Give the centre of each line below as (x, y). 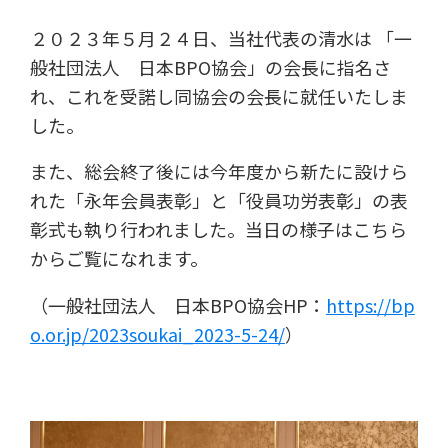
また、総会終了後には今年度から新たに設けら (218, 171)
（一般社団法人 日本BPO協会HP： (177, 305)
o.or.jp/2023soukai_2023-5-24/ (157, 334)
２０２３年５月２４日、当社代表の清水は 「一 (220, 37)
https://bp (370, 305)
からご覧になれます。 (118, 258)
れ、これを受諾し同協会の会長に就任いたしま (218, 95)
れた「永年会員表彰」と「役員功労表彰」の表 (218, 200)
